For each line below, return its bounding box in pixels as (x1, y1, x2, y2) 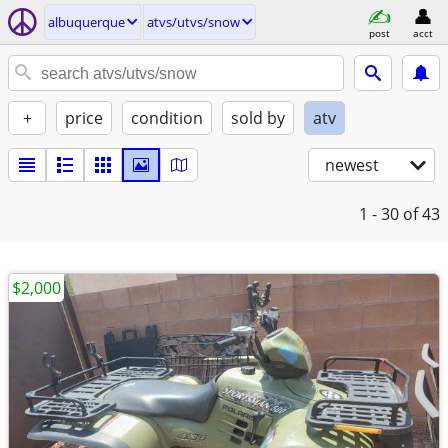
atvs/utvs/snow (147, 13, 240, 31)
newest (325, 154, 379, 176)
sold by (231, 107, 285, 129)
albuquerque (48, 13, 125, 31)
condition (131, 107, 203, 129)
